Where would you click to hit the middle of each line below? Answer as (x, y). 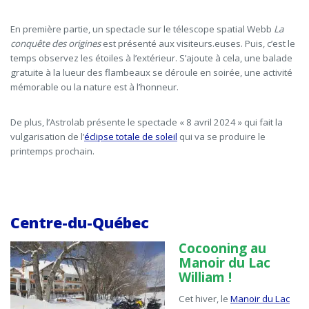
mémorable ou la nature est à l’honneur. (94, 87)
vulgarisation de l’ (47, 137)
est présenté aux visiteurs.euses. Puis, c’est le (198, 44)
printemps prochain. (52, 151)
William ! (205, 278)
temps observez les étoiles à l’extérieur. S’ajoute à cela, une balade (151, 58)
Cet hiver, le (205, 299)
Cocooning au (222, 249)
